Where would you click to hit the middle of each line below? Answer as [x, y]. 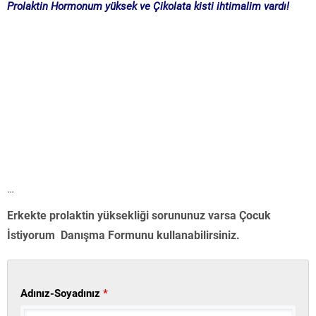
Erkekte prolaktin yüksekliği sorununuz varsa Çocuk [139, 216]
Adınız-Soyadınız [61, 294]
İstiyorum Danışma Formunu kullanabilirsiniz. [123, 236]
